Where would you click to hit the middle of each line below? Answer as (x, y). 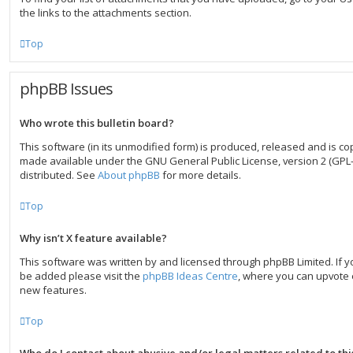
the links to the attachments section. (106, 13)
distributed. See (59, 175)
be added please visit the (81, 276)
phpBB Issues (66, 89)
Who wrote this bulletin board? (97, 123)
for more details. (201, 175)
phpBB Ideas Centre (190, 276)
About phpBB (129, 175)
